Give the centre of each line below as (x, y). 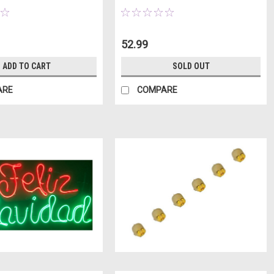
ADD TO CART (26, 66)
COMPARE (157, 90)
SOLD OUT (191, 66)
